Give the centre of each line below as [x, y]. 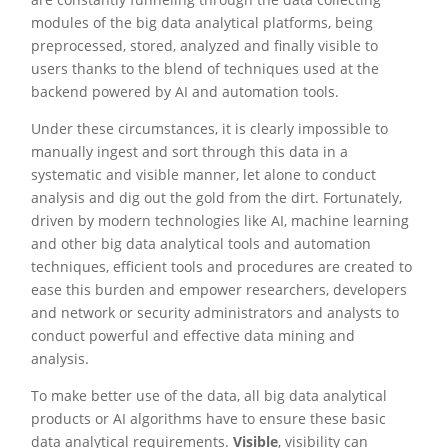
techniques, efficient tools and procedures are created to [222, 266]
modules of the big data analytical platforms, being [202, 22]
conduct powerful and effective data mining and [193, 335]
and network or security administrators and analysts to [215, 312]
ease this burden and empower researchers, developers [219, 289]
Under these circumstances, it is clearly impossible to [210, 128]
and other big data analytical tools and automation [201, 243]
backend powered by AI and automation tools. [185, 91]
